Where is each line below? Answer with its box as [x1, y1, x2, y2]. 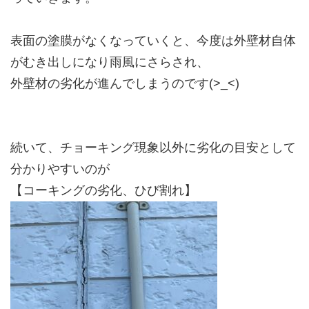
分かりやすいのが [10, 162, 110, 177]
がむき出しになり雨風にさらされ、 [10, 55, 209, 70]
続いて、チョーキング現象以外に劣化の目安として [10, 141, 296, 155]
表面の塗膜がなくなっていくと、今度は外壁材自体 [10, 34, 296, 48]
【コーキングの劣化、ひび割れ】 [10, 183, 197, 198]
